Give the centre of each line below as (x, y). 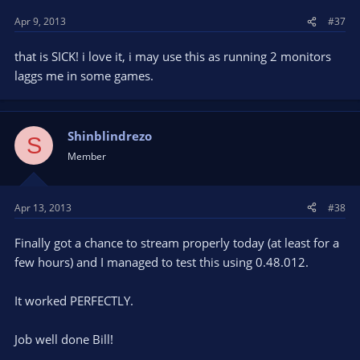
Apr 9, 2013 (40, 21)
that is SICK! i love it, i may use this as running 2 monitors (173, 56)
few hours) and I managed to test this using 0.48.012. (162, 262)
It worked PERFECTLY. (74, 300)
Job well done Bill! (64, 339)
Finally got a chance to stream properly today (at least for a (177, 242)
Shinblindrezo (110, 136)
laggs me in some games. (84, 76)
